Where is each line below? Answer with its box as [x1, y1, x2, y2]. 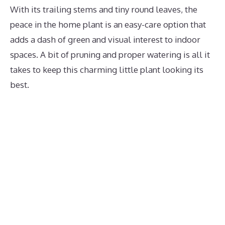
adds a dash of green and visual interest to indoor [10, 34, 200, 45]
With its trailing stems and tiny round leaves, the [10, 4, 197, 15]
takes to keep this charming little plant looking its [10, 64, 203, 75]
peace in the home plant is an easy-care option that [10, 19, 206, 30]
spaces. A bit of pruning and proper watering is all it [10, 49, 210, 60]
